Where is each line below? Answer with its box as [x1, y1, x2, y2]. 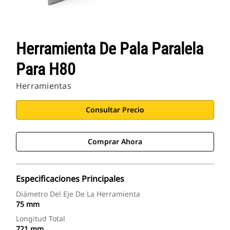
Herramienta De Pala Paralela [16, 39, 203, 59]
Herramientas [16, 80, 71, 92]
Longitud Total [16, 214, 65, 224]
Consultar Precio [86, 105, 144, 115]
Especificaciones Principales [16, 173, 124, 185]
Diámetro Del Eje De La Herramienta [16, 189, 140, 199]
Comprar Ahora [88, 137, 142, 147]
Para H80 [16, 60, 75, 80]
